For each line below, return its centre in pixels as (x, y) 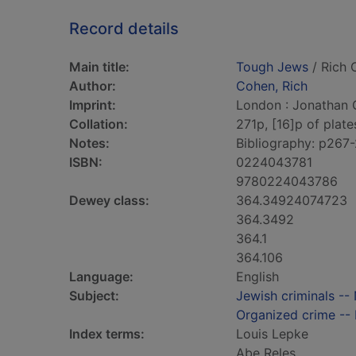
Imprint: (93, 105)
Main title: (99, 67)
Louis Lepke (272, 334)
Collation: (99, 124)
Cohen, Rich (272, 86)
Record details (124, 29)
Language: (101, 277)
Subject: (94, 296)
